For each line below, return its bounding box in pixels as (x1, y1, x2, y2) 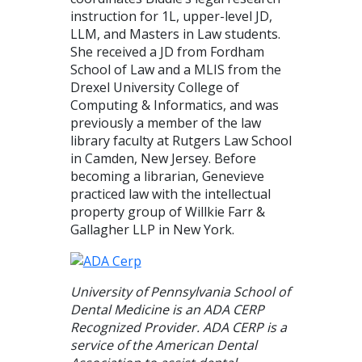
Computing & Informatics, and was (69, 95, 279, 114)
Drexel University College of (69, 78, 239, 96)
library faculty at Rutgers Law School (69, 131, 292, 149)
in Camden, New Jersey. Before (69, 149, 256, 167)
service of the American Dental (69, 336, 257, 355)
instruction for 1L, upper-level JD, (69, 6, 272, 25)
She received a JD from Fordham (69, 42, 264, 61)
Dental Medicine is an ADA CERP (69, 301, 264, 319)
